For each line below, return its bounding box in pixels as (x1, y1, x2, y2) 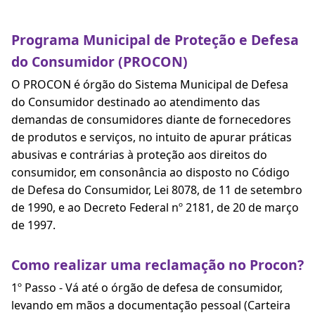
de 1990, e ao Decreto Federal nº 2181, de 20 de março (11, 200, 299, 215)
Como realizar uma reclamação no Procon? (11, 255, 304, 274)
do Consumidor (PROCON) (11, 52, 188, 71)
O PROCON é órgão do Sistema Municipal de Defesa (11, 77, 288, 92)
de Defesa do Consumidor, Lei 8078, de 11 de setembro (11, 182, 302, 198)
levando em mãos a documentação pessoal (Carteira (11, 297, 290, 313)
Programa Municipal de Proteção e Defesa (11, 30, 299, 49)
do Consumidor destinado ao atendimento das (11, 94, 260, 110)
